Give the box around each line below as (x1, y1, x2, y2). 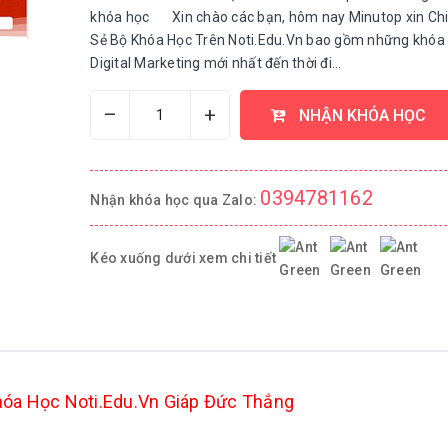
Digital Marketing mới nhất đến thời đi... (90, 55, 342, 71)
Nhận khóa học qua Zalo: (90, 192, 261, 208)
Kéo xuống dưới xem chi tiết (90, 249, 280, 266)
